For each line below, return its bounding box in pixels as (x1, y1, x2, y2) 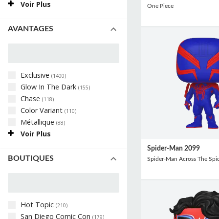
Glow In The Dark (21, 82, 78, 91)
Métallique (21, 117, 56, 127)
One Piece (147, 3, 174, 9)
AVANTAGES (8, 25, 53, 33)
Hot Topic (21, 199, 56, 209)
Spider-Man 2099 (147, 144, 200, 152)
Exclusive (21, 70, 51, 80)
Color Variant (21, 105, 65, 115)
